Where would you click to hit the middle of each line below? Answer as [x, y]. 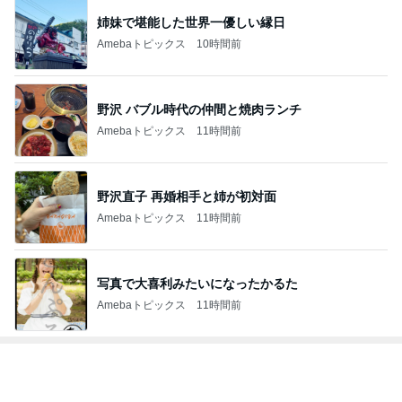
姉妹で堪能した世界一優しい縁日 [191, 22]
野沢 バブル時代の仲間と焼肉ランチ [199, 109]
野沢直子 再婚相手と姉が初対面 [187, 196]
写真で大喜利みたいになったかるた [197, 283]
